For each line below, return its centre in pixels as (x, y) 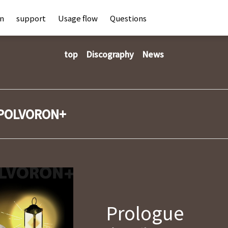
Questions (128, 18)
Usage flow (78, 18)
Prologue (145, 212)
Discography (110, 54)
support (31, 18)
